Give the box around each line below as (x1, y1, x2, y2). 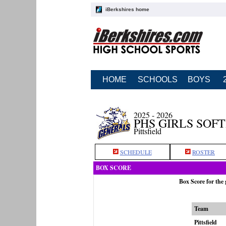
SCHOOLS (137, 75, 178, 84)
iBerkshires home (105, 7, 149, 12)
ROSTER (192, 148, 215, 156)
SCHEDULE (120, 148, 152, 156)
